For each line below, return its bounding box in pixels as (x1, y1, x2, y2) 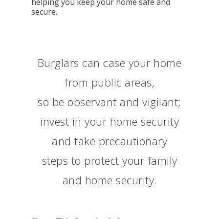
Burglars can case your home (37, 55, 182, 70)
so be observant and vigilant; (38, 94, 181, 109)
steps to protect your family (42, 153, 177, 168)
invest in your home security (40, 114, 179, 129)
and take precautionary (52, 133, 167, 148)
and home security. (62, 173, 157, 187)
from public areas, (65, 75, 154, 89)
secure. (31, 6, 58, 17)
